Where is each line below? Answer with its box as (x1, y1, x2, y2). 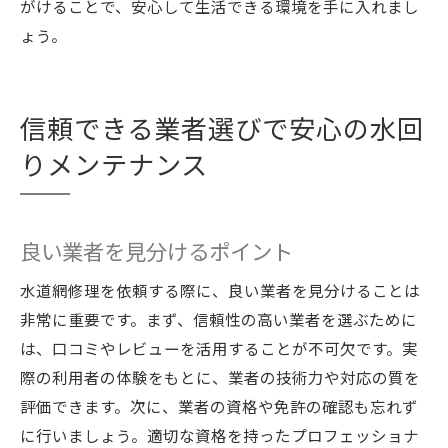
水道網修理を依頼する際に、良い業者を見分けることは (20, 279, 420, 301)
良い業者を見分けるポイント (20, 235, 293, 266)
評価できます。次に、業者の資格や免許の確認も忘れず (20, 395, 418, 417)
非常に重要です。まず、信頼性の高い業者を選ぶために (20, 308, 417, 330)
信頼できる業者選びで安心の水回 (20, 109, 424, 147)
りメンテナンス (20, 145, 208, 183)
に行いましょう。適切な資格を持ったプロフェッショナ (20, 424, 419, 446)
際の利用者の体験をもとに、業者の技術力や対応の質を (20, 366, 420, 388)
